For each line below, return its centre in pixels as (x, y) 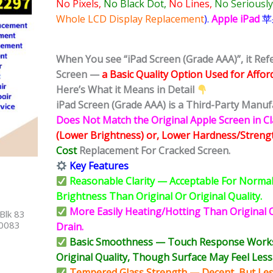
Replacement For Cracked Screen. (154, 151)
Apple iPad (237, 19)
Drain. (70, 227)
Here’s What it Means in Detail (126, 90)
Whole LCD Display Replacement (130, 19)
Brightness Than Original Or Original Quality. (159, 197)
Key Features (98, 166)
